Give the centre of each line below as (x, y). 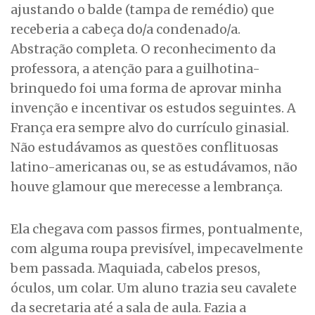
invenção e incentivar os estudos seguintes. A (153, 108)
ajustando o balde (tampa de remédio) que (142, 9)
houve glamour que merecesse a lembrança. (147, 187)
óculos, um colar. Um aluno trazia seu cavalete (154, 288)
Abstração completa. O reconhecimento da (143, 49)
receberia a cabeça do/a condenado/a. (126, 29)
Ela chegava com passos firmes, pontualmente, (156, 229)
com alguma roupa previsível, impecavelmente (157, 249)
